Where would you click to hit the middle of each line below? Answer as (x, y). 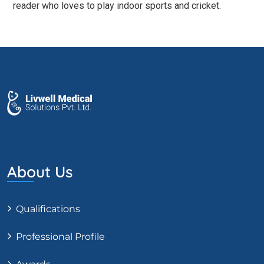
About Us (40, 172)
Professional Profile (60, 237)
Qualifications (48, 209)
